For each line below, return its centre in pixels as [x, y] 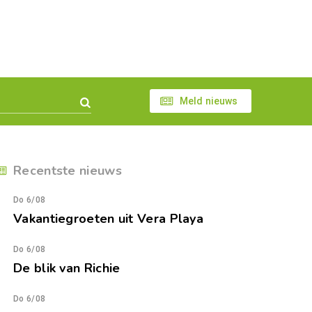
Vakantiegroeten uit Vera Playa [108, 219]
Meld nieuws [209, 101]
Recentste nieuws [68, 171]
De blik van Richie [67, 268]
